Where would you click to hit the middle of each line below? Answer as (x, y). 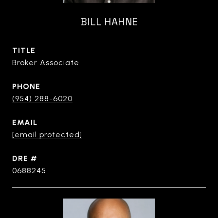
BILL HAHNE (109, 22)
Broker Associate (46, 63)
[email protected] (47, 135)
